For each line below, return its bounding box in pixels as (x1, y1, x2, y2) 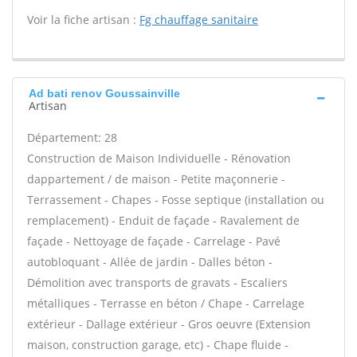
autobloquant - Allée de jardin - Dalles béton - (27, 254, 273, 269)
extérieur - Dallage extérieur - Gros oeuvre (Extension (27, 316, 311, 331)
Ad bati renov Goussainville (29, 87, 180, 100)
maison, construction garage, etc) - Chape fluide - (27, 337, 288, 352)
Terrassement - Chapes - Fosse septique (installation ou (27, 192, 324, 207)
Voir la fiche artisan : (27, 12, 139, 27)
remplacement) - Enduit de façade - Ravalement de (27, 213, 300, 228)
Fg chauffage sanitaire (139, 12, 258, 27)
